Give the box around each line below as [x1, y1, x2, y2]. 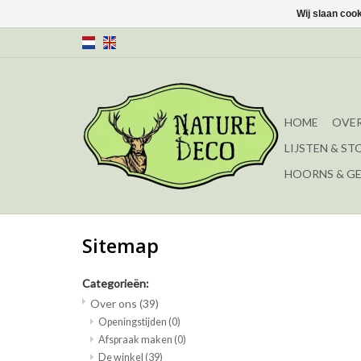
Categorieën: [82, 276, 149, 291]
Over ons [90, 297, 139, 311]
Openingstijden [98, 316, 168, 329]
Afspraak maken [98, 334, 174, 346]
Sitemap [82, 233, 159, 259]
